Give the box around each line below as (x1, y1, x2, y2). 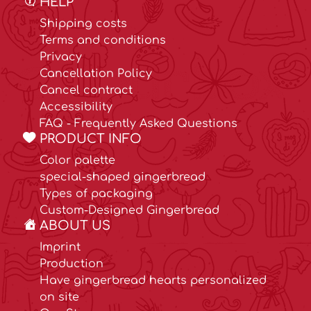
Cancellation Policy (40, 67, 152, 81)
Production (40, 258, 103, 271)
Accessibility (40, 101, 112, 114)
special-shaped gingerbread (40, 171, 205, 184)
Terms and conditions (40, 34, 166, 47)
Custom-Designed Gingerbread (40, 204, 219, 217)
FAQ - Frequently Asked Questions (40, 117, 237, 131)
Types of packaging (40, 187, 153, 201)
